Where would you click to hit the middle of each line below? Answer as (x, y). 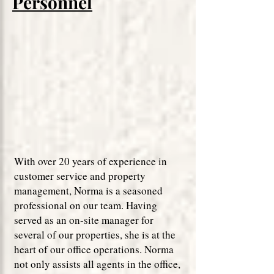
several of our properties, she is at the (95, 235)
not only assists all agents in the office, (97, 264)
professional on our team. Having (86, 205)
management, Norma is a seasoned (88, 191)
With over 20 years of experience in (91, 161)
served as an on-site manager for (84, 220)
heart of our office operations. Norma (94, 249)
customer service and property (80, 176)
